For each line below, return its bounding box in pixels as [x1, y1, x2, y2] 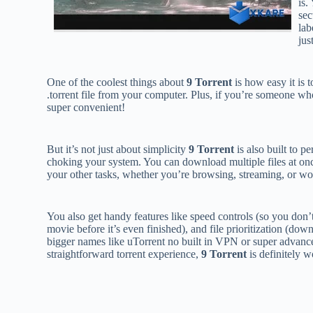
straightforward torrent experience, [47, 247, 202, 260]
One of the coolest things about [47, 75, 187, 88]
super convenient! [47, 101, 126, 113]
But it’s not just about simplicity [47, 143, 189, 155]
